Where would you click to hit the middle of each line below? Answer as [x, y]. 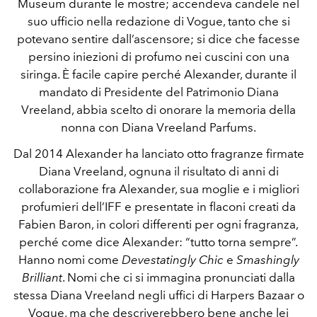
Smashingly [267, 260]
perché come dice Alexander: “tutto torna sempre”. [158, 242]
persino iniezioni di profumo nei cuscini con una [158, 57]
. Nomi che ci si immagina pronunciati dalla [179, 277]
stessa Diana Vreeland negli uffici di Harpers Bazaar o [158, 295]
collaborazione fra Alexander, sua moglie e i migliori [158, 189]
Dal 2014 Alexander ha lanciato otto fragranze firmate [158, 154]
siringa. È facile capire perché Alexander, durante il [158, 74]
